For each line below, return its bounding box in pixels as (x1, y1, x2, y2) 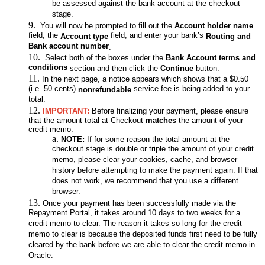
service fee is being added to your (131, 84, 250, 95)
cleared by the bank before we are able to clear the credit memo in (28, 240, 255, 251)
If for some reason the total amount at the (85, 135, 230, 144)
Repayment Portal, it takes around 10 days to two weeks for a (28, 208, 240, 219)
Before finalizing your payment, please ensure (89, 106, 248, 116)
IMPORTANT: (43, 106, 89, 116)
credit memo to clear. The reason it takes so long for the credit (28, 219, 242, 230)
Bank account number (28, 41, 109, 52)
